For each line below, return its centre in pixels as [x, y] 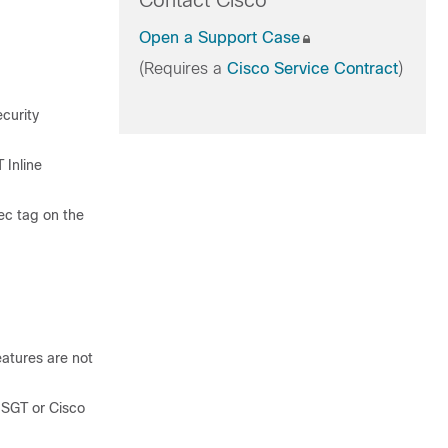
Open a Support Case [219, 37]
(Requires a [182, 68]
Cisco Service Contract [312, 68]
